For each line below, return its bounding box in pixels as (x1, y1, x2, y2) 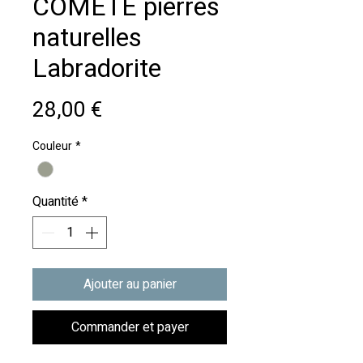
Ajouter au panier (83, 275, 177, 295)
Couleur (32, 138, 72, 156)
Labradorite (32, 49, 161, 88)
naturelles (32, 19, 142, 58)
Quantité (32, 192, 79, 212)
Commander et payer (70, 318, 189, 338)
